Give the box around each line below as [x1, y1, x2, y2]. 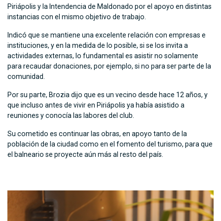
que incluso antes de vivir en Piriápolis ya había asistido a [7, 101, 184, 110]
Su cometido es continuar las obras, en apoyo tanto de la [7, 130, 187, 138]
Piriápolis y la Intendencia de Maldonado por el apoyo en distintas [7, 2, 212, 11]
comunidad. [7, 73, 45, 81]
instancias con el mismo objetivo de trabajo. [7, 13, 146, 21]
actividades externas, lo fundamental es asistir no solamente [7, 52, 198, 60]
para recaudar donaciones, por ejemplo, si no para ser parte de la [7, 62, 211, 71]
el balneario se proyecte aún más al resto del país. [7, 150, 163, 159]
